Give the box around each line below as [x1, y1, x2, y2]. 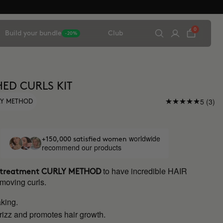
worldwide [128, 133, 160, 143]
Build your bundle [5, 30, 62, 36]
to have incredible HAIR [103, 165, 188, 177]
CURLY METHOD [41, 168, 102, 176]
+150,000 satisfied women [41, 136, 129, 142]
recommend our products [41, 142, 121, 152]
